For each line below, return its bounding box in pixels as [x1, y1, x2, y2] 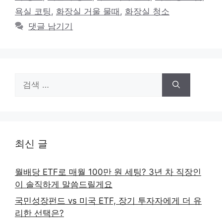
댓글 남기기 [28, 21, 73, 31]
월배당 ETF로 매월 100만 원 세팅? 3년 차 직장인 [15, 166, 201, 177]
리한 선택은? [15, 208, 64, 218]
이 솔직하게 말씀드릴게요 [15, 179, 112, 189]
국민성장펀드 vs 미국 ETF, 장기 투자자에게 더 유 [15, 196, 202, 206]
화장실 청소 [125, 6, 169, 16]
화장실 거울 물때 [56, 6, 120, 16]
